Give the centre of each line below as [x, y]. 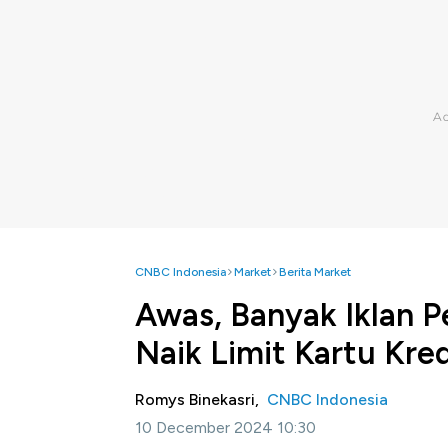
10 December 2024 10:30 [225, 427]
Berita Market [315, 272]
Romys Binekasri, [201, 399]
